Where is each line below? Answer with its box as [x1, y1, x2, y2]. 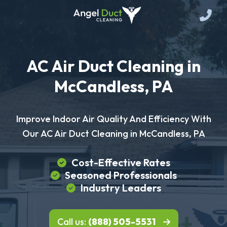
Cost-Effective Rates [71, 156, 170, 169]
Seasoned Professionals [64, 169, 177, 181]
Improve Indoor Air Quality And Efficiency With [16, 113, 211, 125]
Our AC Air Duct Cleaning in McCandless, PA [22, 128, 205, 139]
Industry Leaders [80, 181, 161, 194]
